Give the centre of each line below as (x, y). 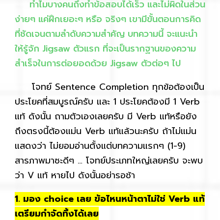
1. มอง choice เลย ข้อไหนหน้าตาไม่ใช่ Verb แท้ (110, 199)
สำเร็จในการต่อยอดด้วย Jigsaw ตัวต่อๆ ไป (98, 63)
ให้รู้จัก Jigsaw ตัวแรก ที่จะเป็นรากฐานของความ (105, 48)
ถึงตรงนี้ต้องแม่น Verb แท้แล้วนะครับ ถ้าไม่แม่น (106, 131)
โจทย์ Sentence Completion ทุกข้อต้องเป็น (110, 87)
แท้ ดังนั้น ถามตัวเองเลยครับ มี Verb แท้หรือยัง (106, 116)
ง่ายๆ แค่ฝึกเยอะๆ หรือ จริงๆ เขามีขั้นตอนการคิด (108, 19)
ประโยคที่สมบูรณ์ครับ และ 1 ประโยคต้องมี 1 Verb (107, 101)
